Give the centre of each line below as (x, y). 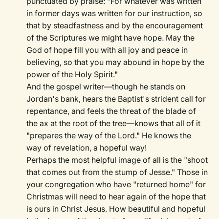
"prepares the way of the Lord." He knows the (109, 136)
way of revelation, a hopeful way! (87, 148)
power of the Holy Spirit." (72, 75)
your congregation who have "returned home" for (116, 185)
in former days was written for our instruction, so (115, 13)
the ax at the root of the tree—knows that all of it (114, 123)
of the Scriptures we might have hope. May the (111, 38)
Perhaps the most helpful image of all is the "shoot (117, 160)
